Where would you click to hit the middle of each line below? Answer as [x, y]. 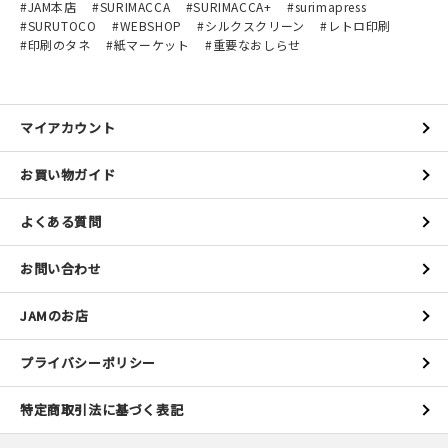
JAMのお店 [54, 315]
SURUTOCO [62, 25]
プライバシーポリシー [88, 362]
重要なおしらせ [256, 44]
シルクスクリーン [255, 25]
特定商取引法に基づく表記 [102, 409]
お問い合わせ [61, 268]
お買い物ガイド [68, 174]
